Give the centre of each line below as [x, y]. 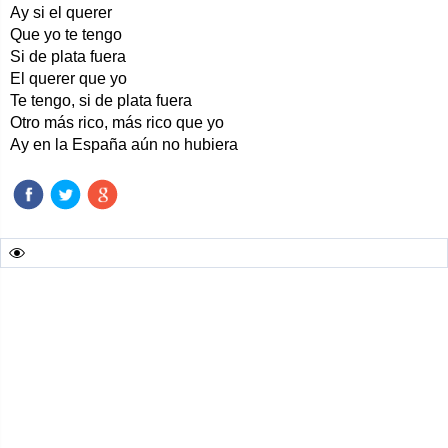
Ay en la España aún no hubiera [124, 144]
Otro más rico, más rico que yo [117, 122]
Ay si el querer [61, 12]
